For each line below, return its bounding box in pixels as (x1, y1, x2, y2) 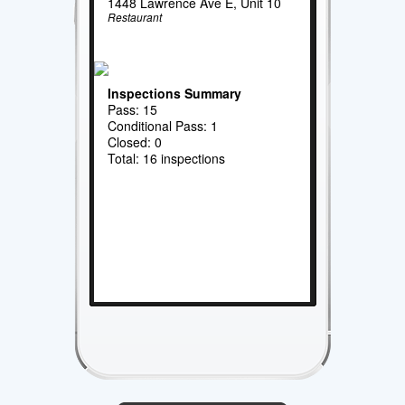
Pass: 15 (108, 99, 158, 118)
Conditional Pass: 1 (108, 116, 219, 135)
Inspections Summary (108, 83, 242, 102)
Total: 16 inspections (108, 148, 226, 167)
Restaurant (108, 8, 163, 24)
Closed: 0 (108, 132, 163, 151)
